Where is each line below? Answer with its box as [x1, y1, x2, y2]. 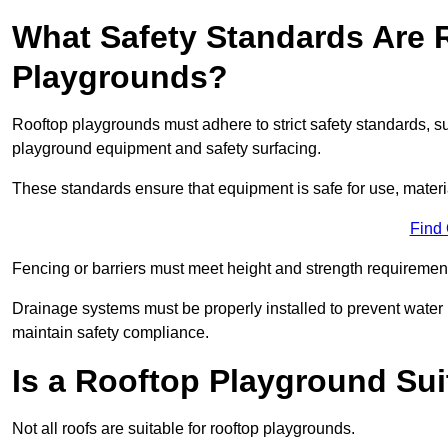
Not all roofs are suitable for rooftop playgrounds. [12, 420, 355, 438]
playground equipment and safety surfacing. [12, 140, 325, 158]
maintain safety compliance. [12, 324, 209, 342]
